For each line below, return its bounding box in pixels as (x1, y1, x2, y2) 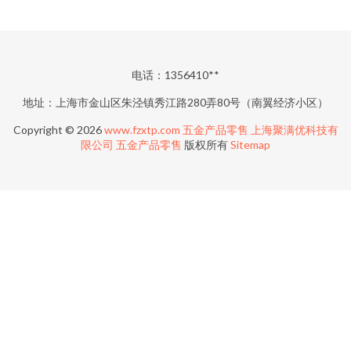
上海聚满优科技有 (250, 123, 338, 136)
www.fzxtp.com (103, 123, 180, 136)
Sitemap (230, 138, 270, 151)
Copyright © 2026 (13, 123, 104, 136)
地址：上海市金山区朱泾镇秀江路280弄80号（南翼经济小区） (23, 96, 328, 109)
